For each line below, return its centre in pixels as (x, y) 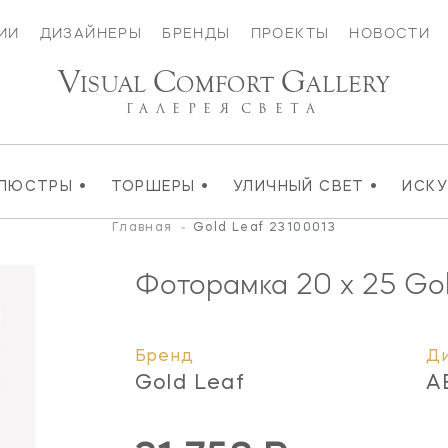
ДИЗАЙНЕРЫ (91, 33)
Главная (142, 227)
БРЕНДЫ (196, 33)
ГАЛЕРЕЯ (181, 108)
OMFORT (228, 84)
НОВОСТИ (390, 33)
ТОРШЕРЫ (155, 186)
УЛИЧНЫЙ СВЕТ (302, 186)
